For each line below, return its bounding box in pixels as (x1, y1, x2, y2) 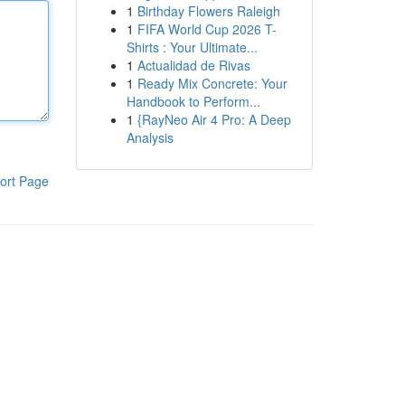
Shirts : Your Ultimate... (126, 38, 258, 56)
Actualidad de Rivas (137, 56, 250, 74)
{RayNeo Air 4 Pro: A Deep (137, 110, 291, 128)
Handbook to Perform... (126, 92, 260, 110)
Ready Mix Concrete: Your (137, 74, 287, 92)
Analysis (126, 128, 174, 146)
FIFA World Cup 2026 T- (137, 20, 277, 38)
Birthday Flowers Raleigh (137, 2, 280, 20)
